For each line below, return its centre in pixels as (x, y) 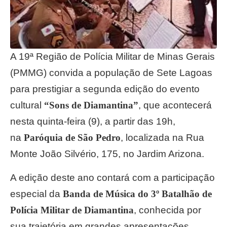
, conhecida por (168, 210)
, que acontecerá (175, 105)
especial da (37, 194)
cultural (27, 105)
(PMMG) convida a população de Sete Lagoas (111, 73)
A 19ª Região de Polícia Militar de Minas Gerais (113, 57)
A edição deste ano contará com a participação (113, 178)
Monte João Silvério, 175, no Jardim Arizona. (107, 154)
